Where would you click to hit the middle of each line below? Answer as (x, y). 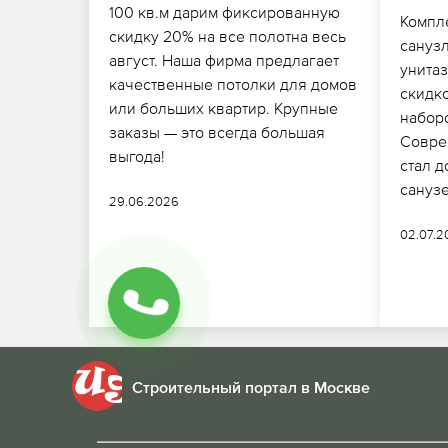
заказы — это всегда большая (216, 131)
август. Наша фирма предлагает (223, 59)
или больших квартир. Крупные (223, 107)
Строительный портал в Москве (251, 388)
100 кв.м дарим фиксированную (224, 11)
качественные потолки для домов (232, 83)
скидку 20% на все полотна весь (227, 35)
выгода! (136, 155)
